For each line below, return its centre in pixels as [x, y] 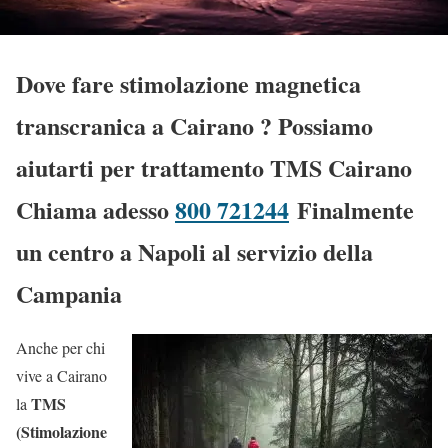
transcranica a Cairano [138, 125]
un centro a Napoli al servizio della [194, 251]
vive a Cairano [61, 376]
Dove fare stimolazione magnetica [188, 83]
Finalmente [355, 209]
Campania [69, 293]
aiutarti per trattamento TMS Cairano [214, 167]
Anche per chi [60, 348]
